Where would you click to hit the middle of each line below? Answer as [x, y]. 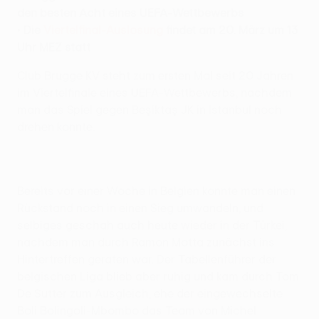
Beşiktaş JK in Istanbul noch [207, 109]
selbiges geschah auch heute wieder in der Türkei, [152, 225]
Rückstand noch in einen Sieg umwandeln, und [140, 208]
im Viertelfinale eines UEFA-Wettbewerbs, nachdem [155, 92]
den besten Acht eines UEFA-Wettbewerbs [131, 12]
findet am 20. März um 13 [231, 30]
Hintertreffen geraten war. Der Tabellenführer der [147, 259]
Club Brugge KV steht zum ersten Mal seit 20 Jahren [155, 75]
